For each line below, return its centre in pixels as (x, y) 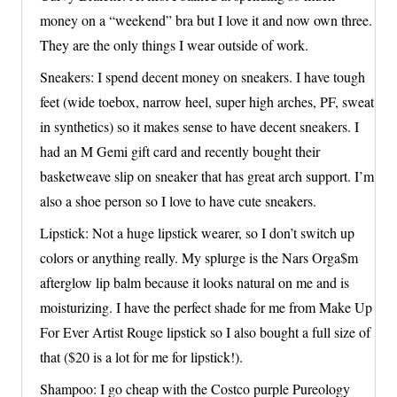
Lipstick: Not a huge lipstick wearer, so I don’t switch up (197, 233)
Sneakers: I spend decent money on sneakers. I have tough (202, 77)
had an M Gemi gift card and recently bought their (180, 152)
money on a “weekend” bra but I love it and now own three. (206, 20)
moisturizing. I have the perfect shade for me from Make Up (206, 307)
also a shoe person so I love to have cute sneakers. (178, 201)
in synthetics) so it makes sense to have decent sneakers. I (199, 127)
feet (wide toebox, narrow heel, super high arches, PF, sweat (207, 102)
